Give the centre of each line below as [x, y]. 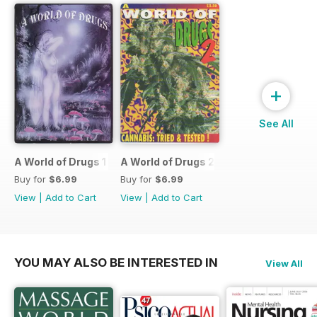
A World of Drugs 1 [60, 162]
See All [276, 124]
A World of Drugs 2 [167, 162]
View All [284, 264]
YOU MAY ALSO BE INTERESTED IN [116, 263]
